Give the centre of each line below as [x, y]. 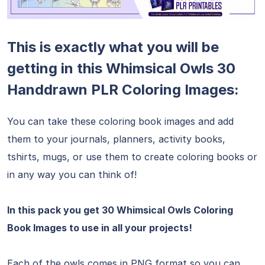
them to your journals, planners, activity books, [116, 139]
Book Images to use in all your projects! [100, 228]
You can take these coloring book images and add [120, 121]
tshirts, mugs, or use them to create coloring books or [132, 157]
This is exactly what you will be [113, 47]
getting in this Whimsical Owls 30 [121, 68]
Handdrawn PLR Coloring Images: [123, 90]
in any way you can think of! [72, 174]
